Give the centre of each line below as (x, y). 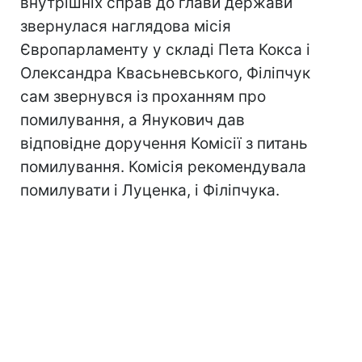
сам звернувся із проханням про (143, 97)
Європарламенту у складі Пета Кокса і (165, 50)
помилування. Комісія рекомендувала (163, 167)
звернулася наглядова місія (126, 26)
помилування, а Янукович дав (133, 120)
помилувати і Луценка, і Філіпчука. (150, 190)
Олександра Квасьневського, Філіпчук (165, 73)
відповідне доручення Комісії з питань (164, 143)
